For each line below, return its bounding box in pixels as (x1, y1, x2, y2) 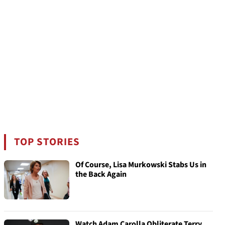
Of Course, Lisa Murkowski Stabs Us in (75, 159, 206, 170)
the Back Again (75, 169, 127, 180)
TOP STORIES (14, 135, 80, 149)
